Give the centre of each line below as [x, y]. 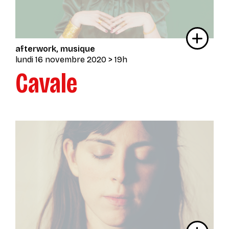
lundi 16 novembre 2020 [61, 60]
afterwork [36, 49]
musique [78, 49]
